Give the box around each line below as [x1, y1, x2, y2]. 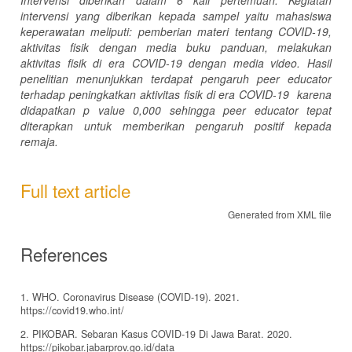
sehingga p [161, 101, 230, 118]
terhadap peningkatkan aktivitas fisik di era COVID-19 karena [20, 86, 332, 102]
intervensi [20, 7, 68, 24]
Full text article [20, 177, 130, 203]
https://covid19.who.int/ [20, 302, 124, 317]
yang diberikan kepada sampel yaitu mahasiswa [68, 7, 332, 24]
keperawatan [20, 23, 85, 39]
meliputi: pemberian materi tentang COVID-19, [85, 23, 332, 39]
